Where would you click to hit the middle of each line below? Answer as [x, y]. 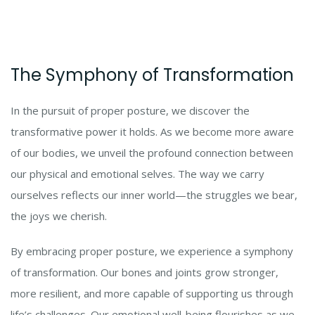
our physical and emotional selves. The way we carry [137, 174]
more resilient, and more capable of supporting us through [152, 294]
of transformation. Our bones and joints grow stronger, [144, 272]
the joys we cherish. [59, 216]
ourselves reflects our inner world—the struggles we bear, [154, 195]
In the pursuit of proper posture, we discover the [130, 111]
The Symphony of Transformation [152, 75]
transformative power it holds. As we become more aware [152, 132]
